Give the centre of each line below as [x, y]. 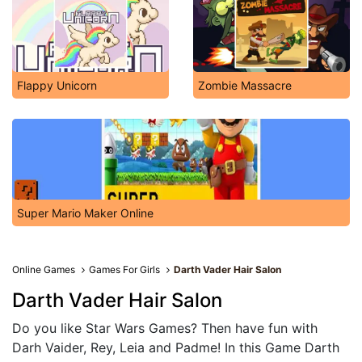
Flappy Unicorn [57, 85]
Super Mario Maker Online [85, 213]
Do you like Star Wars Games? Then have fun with [165, 328]
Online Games [44, 269]
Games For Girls [125, 269]
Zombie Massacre [245, 85]
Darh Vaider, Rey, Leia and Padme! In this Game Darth [176, 347]
